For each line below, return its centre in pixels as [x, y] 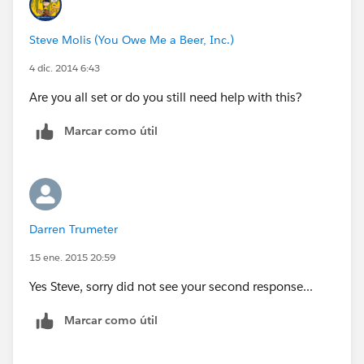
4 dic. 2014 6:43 [65, 67]
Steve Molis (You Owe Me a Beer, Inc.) [132, 39]
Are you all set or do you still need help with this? [166, 97]
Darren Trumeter [74, 229]
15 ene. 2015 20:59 [72, 257]
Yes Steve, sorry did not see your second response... [171, 286]
